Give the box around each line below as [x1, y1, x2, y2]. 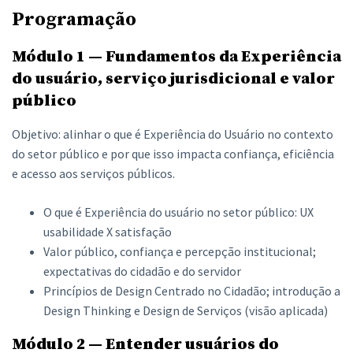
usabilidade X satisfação [43, 224, 172, 240]
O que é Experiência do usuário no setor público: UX [43, 204, 314, 220]
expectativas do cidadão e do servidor [43, 263, 241, 279]
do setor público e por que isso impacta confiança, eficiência [12, 146, 334, 162]
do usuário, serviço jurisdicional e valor [12, 69, 335, 89]
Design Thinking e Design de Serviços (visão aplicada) [43, 303, 328, 318]
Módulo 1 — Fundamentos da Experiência [12, 46, 341, 67]
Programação [12, 8, 136, 32]
